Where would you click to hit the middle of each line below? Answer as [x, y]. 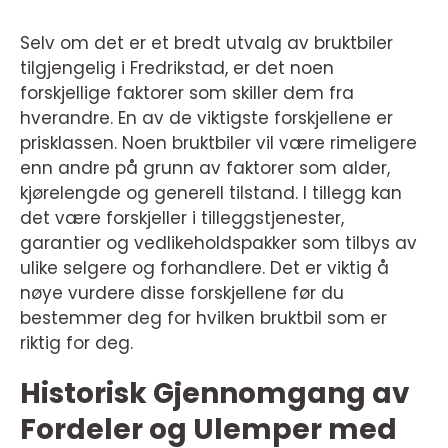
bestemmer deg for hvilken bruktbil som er [203, 318]
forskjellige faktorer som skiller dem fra [187, 93]
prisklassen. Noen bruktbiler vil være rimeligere [218, 143]
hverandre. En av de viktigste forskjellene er [206, 118]
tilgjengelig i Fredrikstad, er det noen [177, 68]
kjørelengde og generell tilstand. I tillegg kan [211, 193]
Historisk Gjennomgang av [215, 394]
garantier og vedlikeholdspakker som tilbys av [218, 243]
